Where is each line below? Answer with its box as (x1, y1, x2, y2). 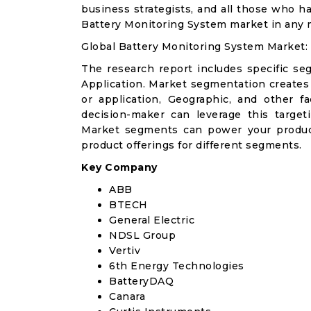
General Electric (109, 214, 194, 226)
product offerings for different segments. (81, 139, 302, 151)
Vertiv (109, 244, 140, 257)
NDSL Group (109, 229, 176, 242)
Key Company (81, 161, 158, 174)
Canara (109, 290, 145, 303)
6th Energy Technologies (109, 260, 244, 272)
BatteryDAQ (109, 275, 174, 287)
